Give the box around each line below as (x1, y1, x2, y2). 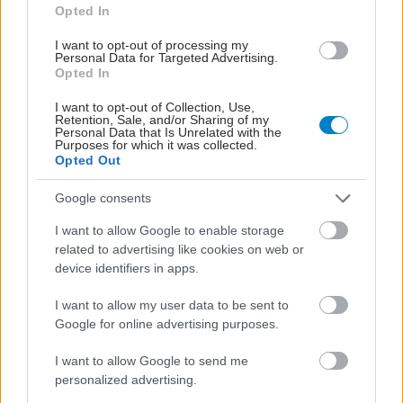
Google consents (55, 191, 151, 205)
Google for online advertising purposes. (55, 316, 279, 331)
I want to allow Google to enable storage (55, 222, 284, 237)
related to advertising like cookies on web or (55, 241, 304, 256)
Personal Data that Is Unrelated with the (55, 124, 282, 139)
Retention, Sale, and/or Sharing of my (55, 112, 269, 127)
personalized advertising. (55, 372, 197, 387)
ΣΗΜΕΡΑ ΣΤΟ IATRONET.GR (11, 164, 261, 184)
